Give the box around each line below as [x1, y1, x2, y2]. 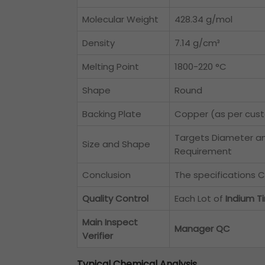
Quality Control [82, 192, 148, 205]
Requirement [174, 145, 232, 158]
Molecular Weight [82, 13, 159, 26]
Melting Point [82, 60, 139, 73]
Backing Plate [82, 108, 141, 121]
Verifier [82, 230, 113, 243]
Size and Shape [82, 138, 150, 151]
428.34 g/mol [174, 13, 232, 26]
